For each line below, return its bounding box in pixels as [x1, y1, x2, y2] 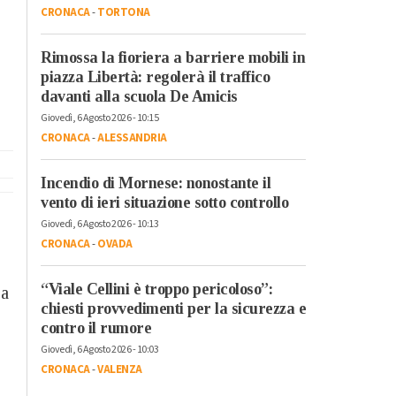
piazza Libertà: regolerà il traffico [41, 67, 270, 86]
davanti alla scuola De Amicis [41, 87, 238, 105]
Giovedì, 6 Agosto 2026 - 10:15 [41, 110, 158, 126]
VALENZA [97, 361, 142, 377]
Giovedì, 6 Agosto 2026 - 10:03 [41, 341, 158, 357]
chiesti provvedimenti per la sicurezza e [41, 299, 306, 317]
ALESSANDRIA [97, 129, 167, 146]
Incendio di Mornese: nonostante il [41, 173, 270, 192]
